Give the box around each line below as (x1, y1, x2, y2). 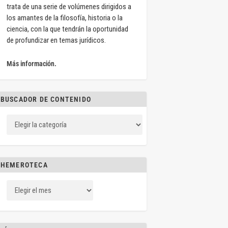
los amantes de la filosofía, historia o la (6, 13, 123, 23)
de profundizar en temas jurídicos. (6, 36, 106, 45)
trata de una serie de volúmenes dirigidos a (6, 2, 131, 12)
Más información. (6, 60, 56, 68)
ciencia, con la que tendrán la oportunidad (6, 24, 128, 34)
